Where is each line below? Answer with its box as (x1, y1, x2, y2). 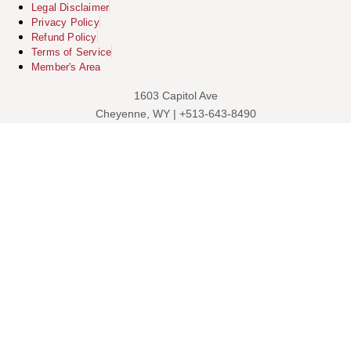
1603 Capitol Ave (133, 89, 218, 102)
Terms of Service (31, 45, 112, 58)
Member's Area (31, 60, 101, 73)
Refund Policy (31, 31, 97, 43)
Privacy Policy (31, 16, 100, 28)
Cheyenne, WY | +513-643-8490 (95, 107, 256, 120)
